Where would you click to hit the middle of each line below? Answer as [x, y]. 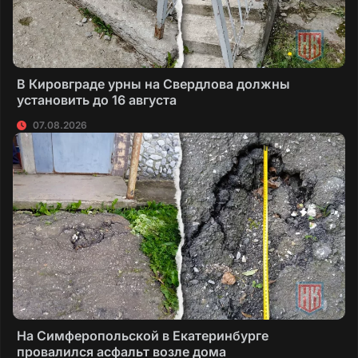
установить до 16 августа [97, 99]
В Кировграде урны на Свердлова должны [153, 84]
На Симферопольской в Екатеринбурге [143, 335]
